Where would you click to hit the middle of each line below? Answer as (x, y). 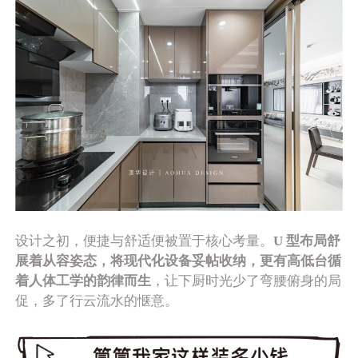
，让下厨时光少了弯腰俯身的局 (247, 280)
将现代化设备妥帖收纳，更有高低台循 (226, 261)
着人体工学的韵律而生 (84, 280)
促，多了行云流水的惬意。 (97, 300)
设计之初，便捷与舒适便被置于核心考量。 (145, 241)
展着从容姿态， (63, 261)
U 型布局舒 (307, 241)
